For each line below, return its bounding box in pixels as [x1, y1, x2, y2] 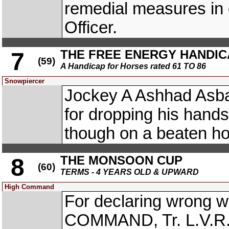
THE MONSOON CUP [60, 153, 182, 167]
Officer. [64, 18, 117, 37]
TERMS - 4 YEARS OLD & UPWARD [60, 168, 199, 176]
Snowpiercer [5, 77, 44, 85]
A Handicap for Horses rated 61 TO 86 [60, 62, 206, 71]
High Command [5, 183, 54, 191]
